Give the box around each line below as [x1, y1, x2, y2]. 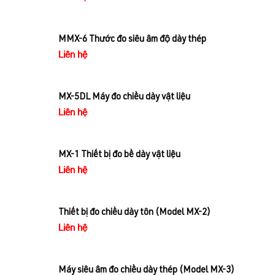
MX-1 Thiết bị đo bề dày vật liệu [58, 150, 180, 160]
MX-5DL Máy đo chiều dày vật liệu [58, 93, 190, 103]
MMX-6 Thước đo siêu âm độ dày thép [58, 35, 206, 45]
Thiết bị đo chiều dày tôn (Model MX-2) [58, 208, 211, 218]
